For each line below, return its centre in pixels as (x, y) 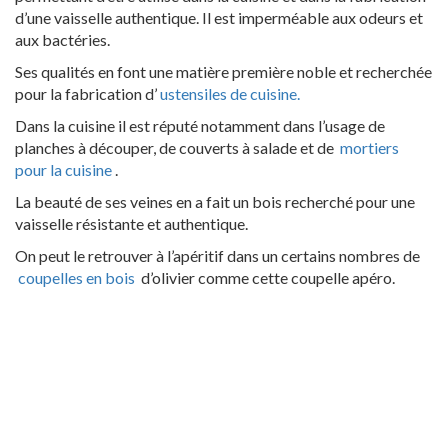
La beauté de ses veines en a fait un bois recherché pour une (215, 202)
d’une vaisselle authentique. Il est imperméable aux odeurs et (219, 18)
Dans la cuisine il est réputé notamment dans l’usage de (200, 126)
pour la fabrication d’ (86, 94)
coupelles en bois (77, 278)
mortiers (370, 148)
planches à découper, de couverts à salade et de (176, 148)
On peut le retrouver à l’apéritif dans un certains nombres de (217, 256)
